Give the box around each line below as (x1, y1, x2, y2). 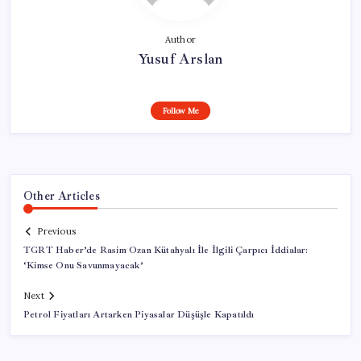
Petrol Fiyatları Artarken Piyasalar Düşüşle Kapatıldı (23, 309, 255, 322)
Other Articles (23, 188, 100, 203)
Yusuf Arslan (138, 49, 223, 68)
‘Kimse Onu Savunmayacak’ (23, 259, 143, 272)
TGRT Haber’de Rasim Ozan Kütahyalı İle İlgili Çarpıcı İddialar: (23, 244, 309, 257)
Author (164, 33, 197, 45)
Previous (37, 226, 76, 238)
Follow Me (162, 105, 199, 116)
